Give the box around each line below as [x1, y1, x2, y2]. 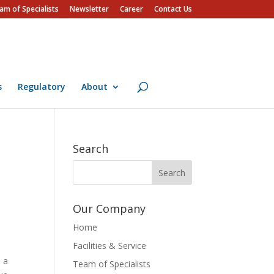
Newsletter [69, 4, 109, 14]
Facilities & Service [73, 240, 147, 251]
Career [119, 4, 143, 14]
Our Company [73, 201, 146, 216]
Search [73, 141, 109, 156]
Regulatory [17, 81, 65, 92]
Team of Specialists [73, 258, 151, 270]
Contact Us [154, 4, 192, 14]
